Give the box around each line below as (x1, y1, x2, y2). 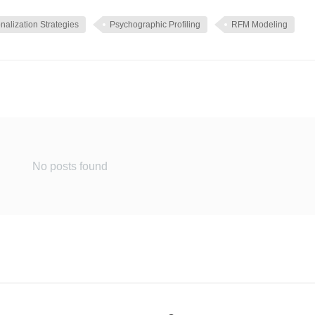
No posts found (32, 160, 108, 172)
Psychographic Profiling (110, 20, 200, 30)
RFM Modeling (231, 20, 288, 30)
